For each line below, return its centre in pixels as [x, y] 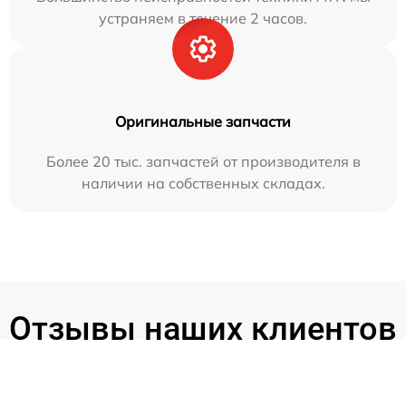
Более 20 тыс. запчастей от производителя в [203, 161]
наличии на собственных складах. [203, 183]
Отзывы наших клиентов [203, 329]
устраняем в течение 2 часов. [203, 18]
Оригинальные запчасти [203, 121]
